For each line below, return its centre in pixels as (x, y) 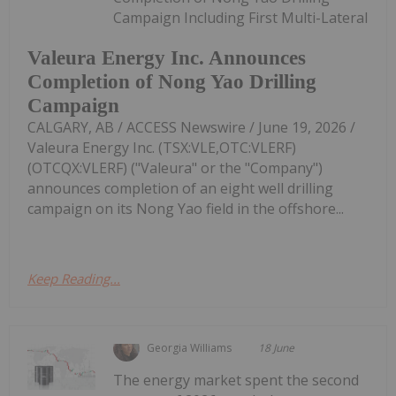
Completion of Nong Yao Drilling (172, 82)
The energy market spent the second (236, 381)
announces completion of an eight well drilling (180, 189)
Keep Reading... (74, 279)
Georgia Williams (190, 348)
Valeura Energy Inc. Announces (167, 58)
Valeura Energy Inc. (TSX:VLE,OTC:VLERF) (162, 148)
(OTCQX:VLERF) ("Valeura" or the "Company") (175, 168)
